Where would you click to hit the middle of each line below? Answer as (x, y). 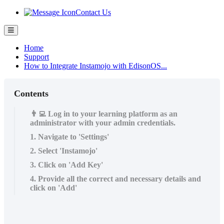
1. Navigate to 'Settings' (69, 137)
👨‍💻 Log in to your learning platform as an (104, 114)
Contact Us (93, 12)
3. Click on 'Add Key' (66, 165)
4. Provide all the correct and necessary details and (115, 179)
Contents (31, 93)
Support (36, 57)
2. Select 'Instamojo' (64, 151)
